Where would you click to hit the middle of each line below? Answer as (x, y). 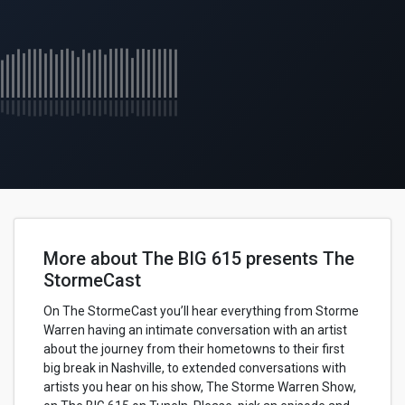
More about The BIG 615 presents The (199, 259)
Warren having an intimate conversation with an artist (195, 330)
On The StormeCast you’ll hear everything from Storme (201, 311)
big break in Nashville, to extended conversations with (195, 368)
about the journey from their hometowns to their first (194, 349)
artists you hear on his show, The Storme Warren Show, (200, 387)
